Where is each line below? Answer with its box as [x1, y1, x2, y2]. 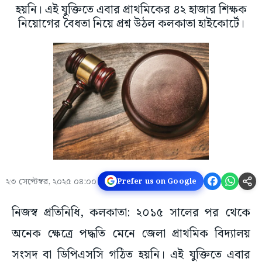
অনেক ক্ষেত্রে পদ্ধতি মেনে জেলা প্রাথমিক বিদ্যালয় [12, 225, 250, 244]
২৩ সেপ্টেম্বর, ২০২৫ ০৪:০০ [6, 175, 96, 189]
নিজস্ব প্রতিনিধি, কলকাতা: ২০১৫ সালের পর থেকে [12, 204, 250, 223]
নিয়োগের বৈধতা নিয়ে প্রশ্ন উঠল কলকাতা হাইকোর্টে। [18, 15, 244, 34]
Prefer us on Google [116, 175, 196, 187]
